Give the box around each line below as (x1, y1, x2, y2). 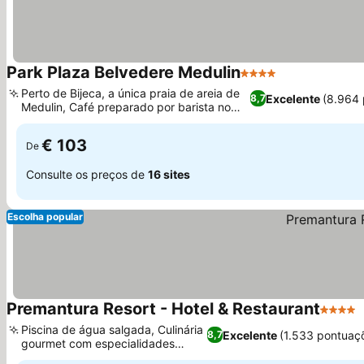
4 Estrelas (240, 73, 301, 89)
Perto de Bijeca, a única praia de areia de (21, 86, 240, 100)
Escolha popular (7, 210, 83, 223)
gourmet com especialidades (21, 336, 175, 350)
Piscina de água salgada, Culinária (21, 323, 203, 336)
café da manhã (21, 114, 101, 128)
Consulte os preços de (26, 167, 148, 181)
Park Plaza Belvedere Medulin (6, 63, 240, 82)
